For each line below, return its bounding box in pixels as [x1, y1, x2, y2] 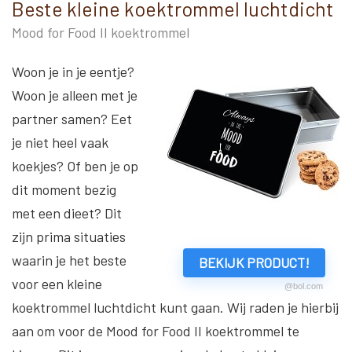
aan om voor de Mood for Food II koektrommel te [12, 322, 299, 340]
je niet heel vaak [12, 134, 108, 152]
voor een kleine [12, 275, 102, 293]
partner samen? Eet [12, 110, 132, 128]
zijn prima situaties [12, 228, 126, 246]
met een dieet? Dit [12, 204, 122, 222]
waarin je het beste [12, 251, 126, 269]
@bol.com [284, 281, 323, 291]
